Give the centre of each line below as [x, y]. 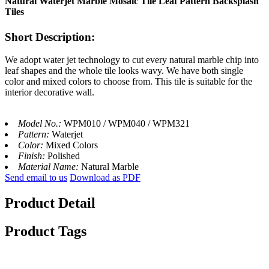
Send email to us [36, 178]
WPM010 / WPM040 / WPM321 [127, 124]
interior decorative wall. [50, 92]
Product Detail [50, 203]
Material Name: [50, 167]
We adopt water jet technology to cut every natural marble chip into [132, 60]
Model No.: [41, 124]
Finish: [33, 156]
